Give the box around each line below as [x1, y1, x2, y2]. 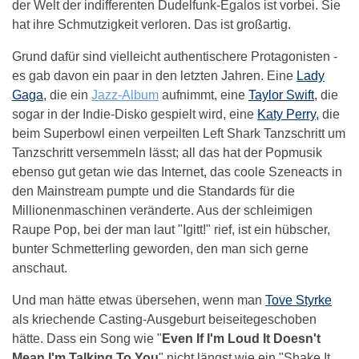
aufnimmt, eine [159, 87, 248, 102]
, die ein [43, 87, 91, 102]
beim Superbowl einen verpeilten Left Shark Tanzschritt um [12, 126, 345, 140]
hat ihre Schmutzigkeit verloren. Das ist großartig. [12, 17, 291, 31]
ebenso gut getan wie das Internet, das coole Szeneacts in [12, 164, 342, 179]
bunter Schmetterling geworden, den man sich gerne [12, 241, 309, 256]
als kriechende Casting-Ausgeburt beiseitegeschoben [12, 312, 317, 326]
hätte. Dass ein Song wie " [12, 331, 162, 345]
